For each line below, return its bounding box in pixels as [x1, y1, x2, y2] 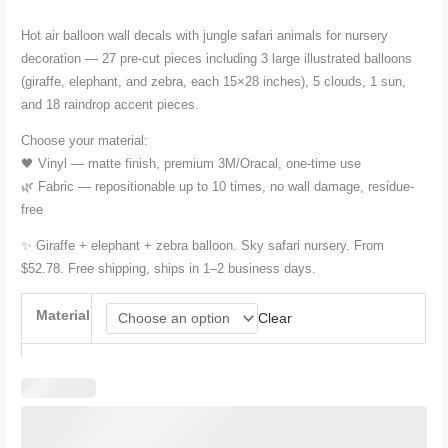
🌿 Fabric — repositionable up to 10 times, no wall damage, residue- [21, 179, 415, 194]
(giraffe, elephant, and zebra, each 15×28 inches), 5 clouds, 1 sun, [21, 74, 407, 90]
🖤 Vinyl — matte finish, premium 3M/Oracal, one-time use [21, 156, 362, 171]
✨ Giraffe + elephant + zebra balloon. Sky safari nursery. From [21, 237, 385, 253]
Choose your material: [21, 133, 149, 148]
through [202, 100, 289, 129]
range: [202, 6, 275, 35]
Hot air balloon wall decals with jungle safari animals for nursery [21, 28, 389, 44]
